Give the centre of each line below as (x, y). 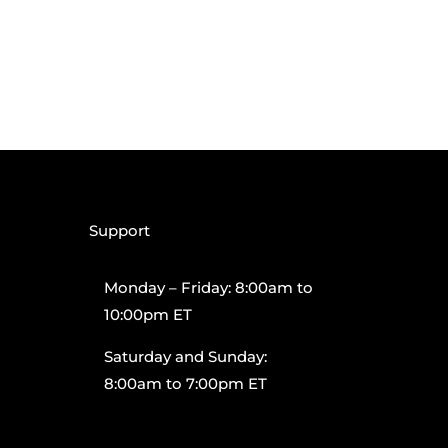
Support (120, 230)
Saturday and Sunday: (186, 356)
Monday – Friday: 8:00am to (209, 287)
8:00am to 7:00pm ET (186, 383)
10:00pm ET (148, 314)
